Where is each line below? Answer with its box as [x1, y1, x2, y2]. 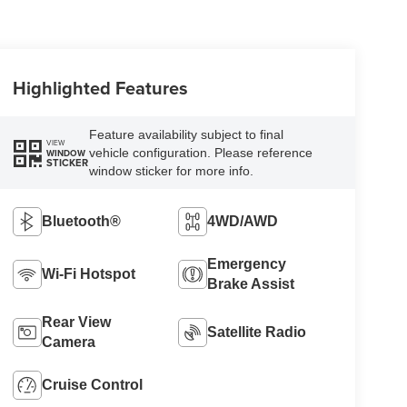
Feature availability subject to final [88, 127, 283, 143]
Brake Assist [207, 276, 295, 293]
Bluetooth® [41, 213, 121, 230]
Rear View [41, 314, 111, 331]
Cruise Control [41, 377, 143, 393]
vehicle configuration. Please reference [88, 145, 313, 161]
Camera [41, 334, 95, 351]
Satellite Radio [207, 324, 307, 341]
